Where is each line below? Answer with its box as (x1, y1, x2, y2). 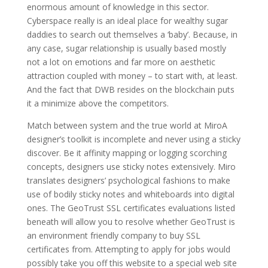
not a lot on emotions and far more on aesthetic (26, 56, 215, 68)
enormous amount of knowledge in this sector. (26, 1, 209, 13)
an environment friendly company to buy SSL (26, 230, 200, 241)
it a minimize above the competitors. (26, 98, 169, 109)
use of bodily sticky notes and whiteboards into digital (26, 188, 234, 200)
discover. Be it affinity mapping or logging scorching (26, 147, 227, 159)
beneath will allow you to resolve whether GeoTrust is (26, 216, 235, 227)
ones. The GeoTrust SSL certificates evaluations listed (26, 202, 235, 214)
